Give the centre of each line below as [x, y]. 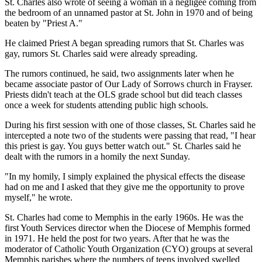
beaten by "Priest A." [44, 23]
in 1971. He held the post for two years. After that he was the [117, 238]
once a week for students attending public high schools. [106, 105]
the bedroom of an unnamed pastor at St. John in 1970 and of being [129, 12]
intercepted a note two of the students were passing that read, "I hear [130, 135]
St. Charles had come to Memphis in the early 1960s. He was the [124, 217]
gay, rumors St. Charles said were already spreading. [101, 53]
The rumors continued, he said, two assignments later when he [119, 73]
